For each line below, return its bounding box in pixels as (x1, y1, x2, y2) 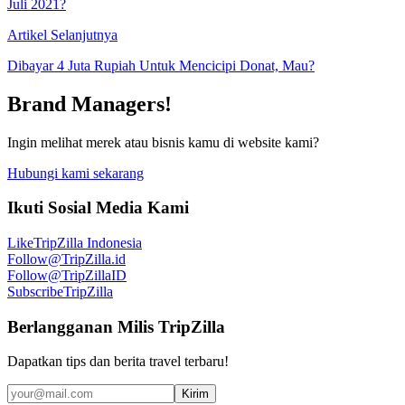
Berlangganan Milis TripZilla (7, 316, 225, 336)
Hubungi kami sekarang (7, 165, 144, 181)
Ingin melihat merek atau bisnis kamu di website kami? (7, 134, 319, 150)
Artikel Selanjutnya (7, 26, 118, 42)
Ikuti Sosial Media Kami (7, 198, 189, 218)
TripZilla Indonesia (33, 235, 142, 251)
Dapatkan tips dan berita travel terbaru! (7, 353, 229, 370)
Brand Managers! (7, 91, 172, 116)
